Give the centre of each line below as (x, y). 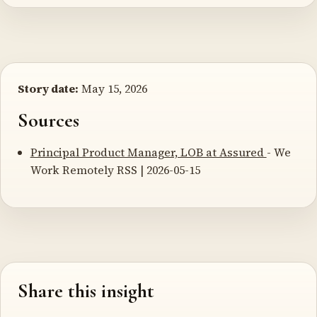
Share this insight (86, 291)
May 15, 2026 (113, 88)
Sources (48, 120)
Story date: (48, 88)
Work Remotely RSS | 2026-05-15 (115, 169)
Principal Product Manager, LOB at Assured (148, 152)
